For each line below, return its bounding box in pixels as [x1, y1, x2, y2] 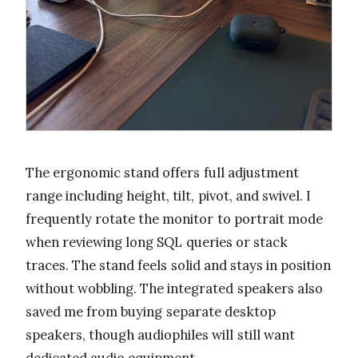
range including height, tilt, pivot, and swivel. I [26, 187, 312, 205]
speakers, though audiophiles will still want [26, 326, 295, 344]
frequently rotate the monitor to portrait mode [26, 210, 323, 229]
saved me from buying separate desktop [26, 303, 276, 321]
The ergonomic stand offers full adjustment [26, 164, 299, 182]
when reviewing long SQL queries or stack [26, 233, 288, 252]
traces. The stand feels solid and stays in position [26, 257, 332, 275]
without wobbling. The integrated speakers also [26, 280, 323, 298]
